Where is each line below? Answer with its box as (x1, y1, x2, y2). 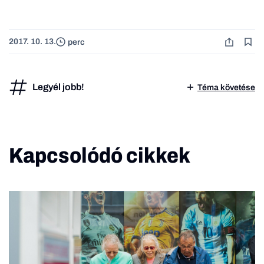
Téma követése (197, 82, 255, 92)
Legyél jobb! (32, 82, 84, 93)
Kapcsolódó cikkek (9, 144, 190, 168)
